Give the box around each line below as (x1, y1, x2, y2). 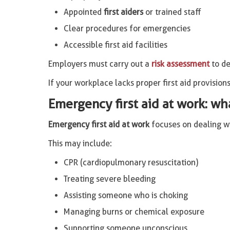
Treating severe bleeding (63, 174, 156, 184)
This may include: (48, 139, 112, 148)
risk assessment (151, 59, 209, 69)
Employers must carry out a (48, 59, 151, 69)
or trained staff (143, 7, 201, 17)
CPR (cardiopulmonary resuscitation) (63, 158, 198, 167)
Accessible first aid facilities (63, 40, 167, 50)
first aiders (103, 7, 143, 17)
